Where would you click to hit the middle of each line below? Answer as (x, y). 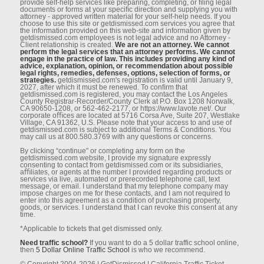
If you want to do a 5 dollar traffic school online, (163, 242)
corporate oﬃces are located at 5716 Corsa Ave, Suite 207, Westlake (130, 115)
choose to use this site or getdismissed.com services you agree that (127, 23)
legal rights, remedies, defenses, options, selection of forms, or (125, 73)
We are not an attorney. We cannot (172, 44)
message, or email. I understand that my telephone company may (124, 186)
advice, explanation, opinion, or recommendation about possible (126, 66)
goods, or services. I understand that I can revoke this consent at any (128, 207)
